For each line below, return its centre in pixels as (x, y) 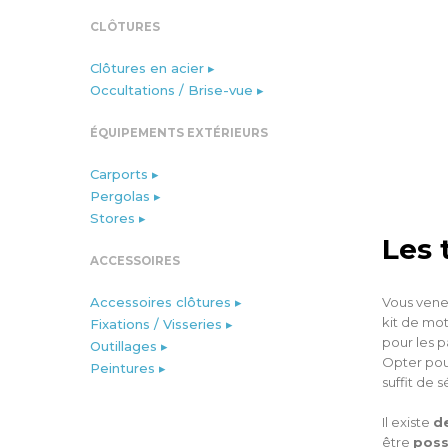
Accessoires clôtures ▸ (166, 302)
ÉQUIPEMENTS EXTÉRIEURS (179, 133)
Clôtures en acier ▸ (152, 68)
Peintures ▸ (128, 368)
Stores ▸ (118, 218)
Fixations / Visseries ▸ (161, 324)
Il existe (407, 422)
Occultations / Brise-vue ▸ (177, 90)
